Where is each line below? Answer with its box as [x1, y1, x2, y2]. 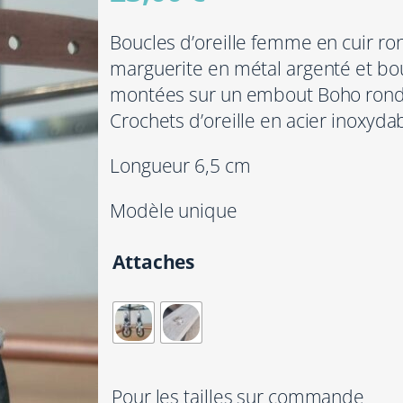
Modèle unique [110, 197, 237, 223]
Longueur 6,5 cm [110, 153, 251, 178]
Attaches [112, 248, 195, 274]
